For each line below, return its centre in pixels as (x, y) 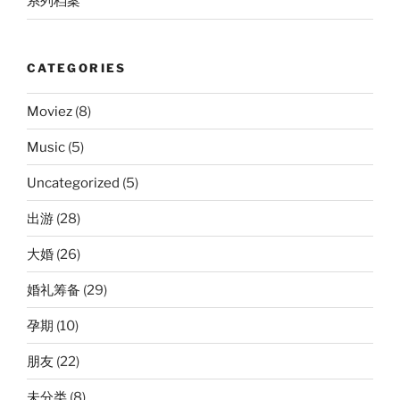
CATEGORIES (77, 67)
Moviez (50, 111)
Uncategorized (73, 183)
